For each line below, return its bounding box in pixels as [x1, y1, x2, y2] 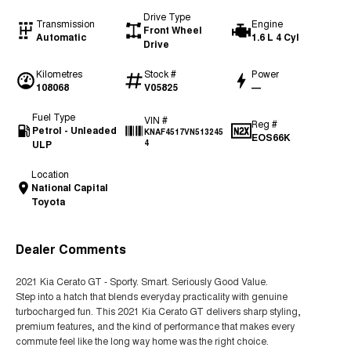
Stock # [143, 67, 176, 80]
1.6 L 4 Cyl [251, 30, 300, 44]
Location [31, 167, 70, 180]
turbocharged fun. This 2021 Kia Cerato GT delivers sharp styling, [16, 304, 301, 317]
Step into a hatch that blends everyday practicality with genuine [16, 289, 288, 302]
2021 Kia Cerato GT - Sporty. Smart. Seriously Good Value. [16, 274, 268, 288]
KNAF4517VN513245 [143, 126, 223, 137]
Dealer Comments [16, 240, 126, 258]
